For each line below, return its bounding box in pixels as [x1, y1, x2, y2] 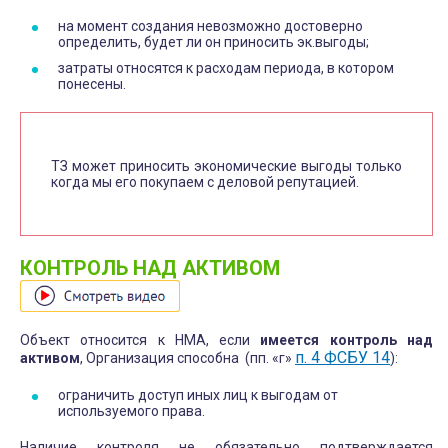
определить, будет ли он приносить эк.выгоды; [58, 33, 369, 50]
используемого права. [58, 402, 205, 419]
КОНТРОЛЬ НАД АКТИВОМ [20, 255, 285, 280]
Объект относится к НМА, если [20, 331, 261, 348]
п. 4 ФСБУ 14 [295, 347, 390, 367]
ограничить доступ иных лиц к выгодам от [58, 386, 338, 403]
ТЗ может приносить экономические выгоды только [51, 157, 402, 174]
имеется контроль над [260, 331, 434, 348]
